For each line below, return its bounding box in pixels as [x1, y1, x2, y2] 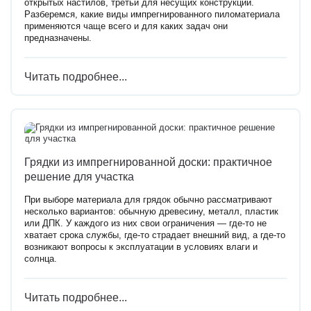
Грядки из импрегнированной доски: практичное [24, 155, 272, 168]
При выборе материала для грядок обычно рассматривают [24, 195, 272, 205]
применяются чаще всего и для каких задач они [24, 21, 228, 31]
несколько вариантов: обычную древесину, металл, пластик [24, 207, 278, 217]
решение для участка [24, 169, 134, 183]
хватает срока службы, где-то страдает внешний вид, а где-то [24, 230, 285, 241]
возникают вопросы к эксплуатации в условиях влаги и [24, 242, 258, 253]
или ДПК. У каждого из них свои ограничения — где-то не [24, 219, 267, 229]
